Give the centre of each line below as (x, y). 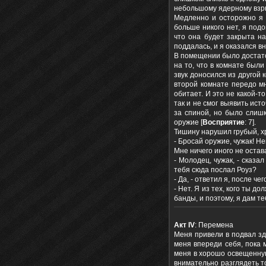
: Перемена (214, 225)
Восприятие (224, 123)
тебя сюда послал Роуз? (215, 170)
